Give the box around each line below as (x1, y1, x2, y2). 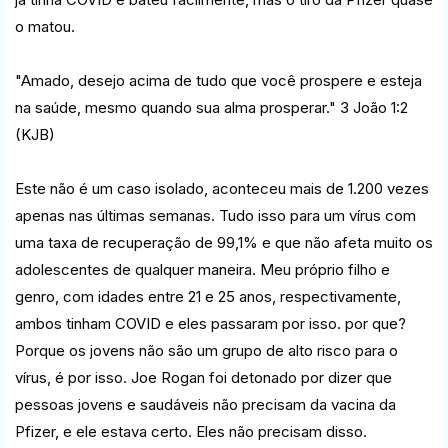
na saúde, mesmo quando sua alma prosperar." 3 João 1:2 (15, 97, 408, 117)
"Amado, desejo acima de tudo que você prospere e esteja (15, 70, 422, 90)
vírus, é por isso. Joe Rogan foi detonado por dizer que (15, 367, 392, 387)
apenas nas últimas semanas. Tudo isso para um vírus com (15, 205, 416, 225)
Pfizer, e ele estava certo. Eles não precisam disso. (15, 421, 367, 441)
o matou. (15, 16, 75, 36)
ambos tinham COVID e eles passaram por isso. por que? (15, 313, 406, 333)
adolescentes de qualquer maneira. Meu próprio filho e (15, 259, 390, 279)
